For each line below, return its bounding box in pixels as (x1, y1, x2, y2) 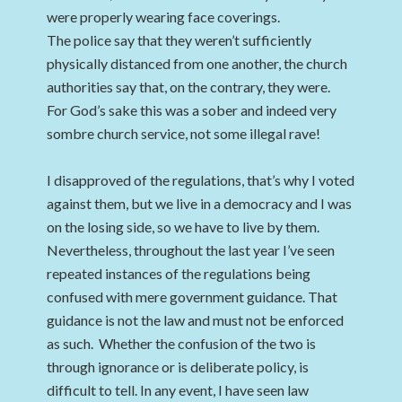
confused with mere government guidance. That (47, 288, 338, 305)
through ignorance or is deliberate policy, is (47, 358, 310, 375)
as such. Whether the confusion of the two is (47, 335, 317, 352)
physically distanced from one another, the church (47, 55, 348, 72)
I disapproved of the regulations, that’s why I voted (47, 171, 355, 188)
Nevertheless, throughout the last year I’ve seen (47, 241, 336, 258)
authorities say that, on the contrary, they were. (47, 78, 331, 95)
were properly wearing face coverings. (47, 8, 281, 25)
